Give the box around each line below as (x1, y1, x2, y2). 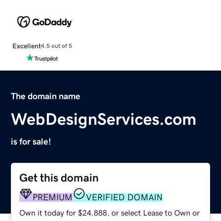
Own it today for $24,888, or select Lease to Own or (19, 208, 200, 217)
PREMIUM (33, 192, 73, 202)
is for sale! (11, 137, 52, 146)
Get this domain (19, 172, 99, 184)
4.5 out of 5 (40, 43, 72, 49)
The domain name (11, 91, 81, 101)
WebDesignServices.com (11, 110, 197, 127)
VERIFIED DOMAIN (86, 192, 163, 202)
